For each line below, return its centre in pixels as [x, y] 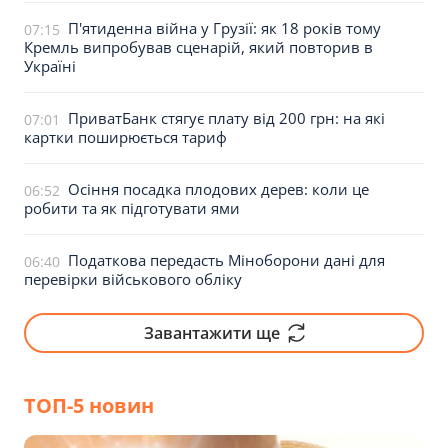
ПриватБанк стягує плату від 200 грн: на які [226, 118]
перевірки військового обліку [133, 279]
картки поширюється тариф [125, 137]
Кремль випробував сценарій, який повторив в [198, 47]
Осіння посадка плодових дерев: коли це [218, 189]
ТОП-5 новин [89, 405]
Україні [50, 66]
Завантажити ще [211, 333]
